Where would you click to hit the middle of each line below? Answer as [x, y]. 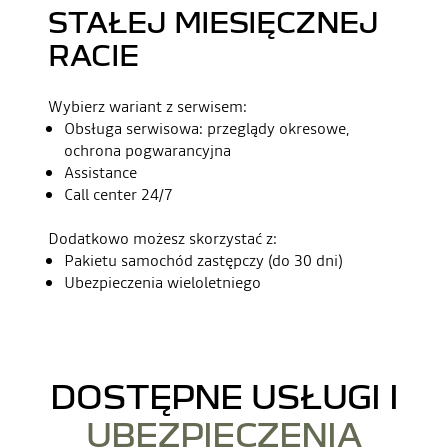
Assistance [100, 172]
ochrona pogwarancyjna [147, 150]
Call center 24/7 [118, 194]
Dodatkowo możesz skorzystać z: [162, 238]
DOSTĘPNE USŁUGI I [224, 395]
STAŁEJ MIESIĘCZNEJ [213, 21]
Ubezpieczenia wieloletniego [162, 282]
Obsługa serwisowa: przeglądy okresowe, [207, 128]
